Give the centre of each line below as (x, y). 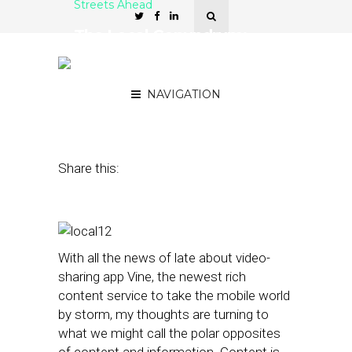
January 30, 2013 (115, 105)
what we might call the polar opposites (169, 333)
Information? (123, 73)
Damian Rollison (214, 105)
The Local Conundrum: (160, 35)
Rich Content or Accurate (169, 54)
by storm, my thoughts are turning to (163, 314)
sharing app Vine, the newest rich (152, 277)
